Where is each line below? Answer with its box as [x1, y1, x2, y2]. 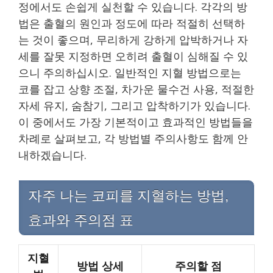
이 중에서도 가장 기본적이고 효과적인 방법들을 [18, 114, 253, 129]
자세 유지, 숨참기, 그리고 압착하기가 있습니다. [18, 97, 250, 113]
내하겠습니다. [18, 147, 87, 162]
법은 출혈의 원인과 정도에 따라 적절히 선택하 [18, 15, 245, 30]
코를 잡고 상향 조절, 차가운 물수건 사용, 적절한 [18, 81, 254, 96]
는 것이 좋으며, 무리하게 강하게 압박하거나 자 [18, 32, 248, 47]
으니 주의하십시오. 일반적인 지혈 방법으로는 [18, 65, 241, 80]
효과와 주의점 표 [28, 211, 133, 228]
